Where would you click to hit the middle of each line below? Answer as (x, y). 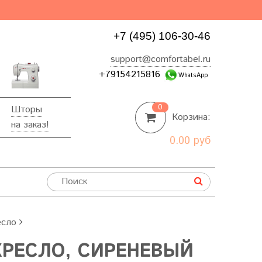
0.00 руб (190, 141)
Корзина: (191, 118)
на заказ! (30, 125)
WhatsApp (193, 76)
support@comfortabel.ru (160, 59)
